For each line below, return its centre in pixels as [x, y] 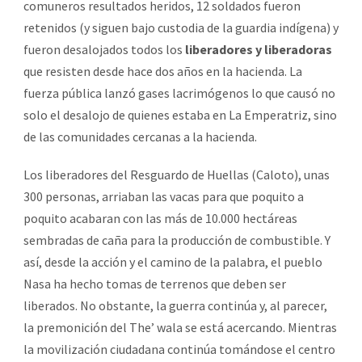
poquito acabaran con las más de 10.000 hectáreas [160, 218]
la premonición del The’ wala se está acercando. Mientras [180, 327]
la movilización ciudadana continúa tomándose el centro [179, 349]
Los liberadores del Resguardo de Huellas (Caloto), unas [177, 174]
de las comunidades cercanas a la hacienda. [140, 136]
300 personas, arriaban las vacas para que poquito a [164, 196]
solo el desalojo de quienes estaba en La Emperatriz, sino [180, 114]
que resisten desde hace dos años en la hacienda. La [163, 71]
